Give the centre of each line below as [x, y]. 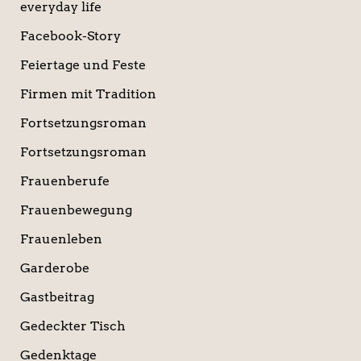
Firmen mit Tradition [88, 94]
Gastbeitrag [57, 297]
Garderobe [54, 268]
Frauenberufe [64, 181]
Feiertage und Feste [83, 65]
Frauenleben [61, 239]
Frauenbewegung [76, 210]
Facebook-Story [70, 36]
